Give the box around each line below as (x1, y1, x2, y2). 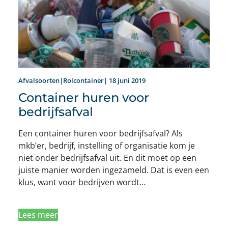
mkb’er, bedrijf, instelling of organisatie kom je (18, 140, 195, 152)
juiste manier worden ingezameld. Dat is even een (18, 164, 209, 176)
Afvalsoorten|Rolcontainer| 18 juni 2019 (18, 76, 146, 85)
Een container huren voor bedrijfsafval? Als (18, 128, 183, 139)
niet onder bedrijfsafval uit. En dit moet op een (18, 152, 196, 164)
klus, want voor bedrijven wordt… (18, 177, 146, 188)
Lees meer (18, 209, 58, 221)
